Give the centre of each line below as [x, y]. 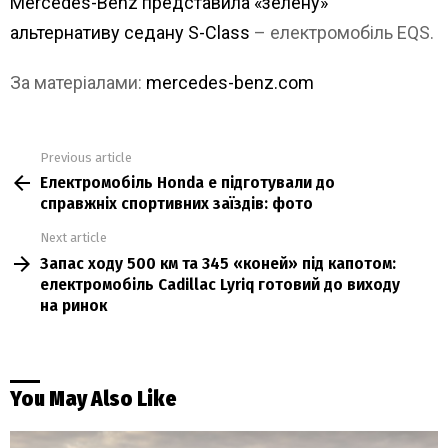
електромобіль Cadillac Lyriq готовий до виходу [220, 284]
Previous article [86, 157]
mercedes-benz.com [230, 82]
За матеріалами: [78, 82]
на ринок [73, 305]
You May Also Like [93, 398]
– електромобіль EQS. [342, 32]
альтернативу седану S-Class [130, 32]
